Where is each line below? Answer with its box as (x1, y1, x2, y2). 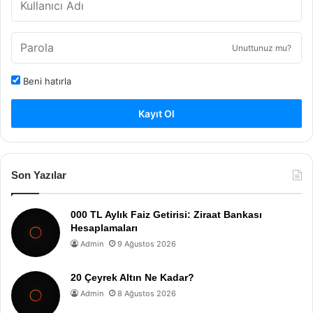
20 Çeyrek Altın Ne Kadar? (71, 272, 194, 283)
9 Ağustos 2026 (117, 239, 176, 249)
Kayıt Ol (138, 108, 175, 119)
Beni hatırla (20, 75, 71, 87)
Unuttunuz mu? (232, 43, 291, 53)
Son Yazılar (11, 169, 66, 181)
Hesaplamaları (71, 222, 138, 233)
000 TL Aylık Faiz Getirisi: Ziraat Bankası (71, 209, 262, 220)
